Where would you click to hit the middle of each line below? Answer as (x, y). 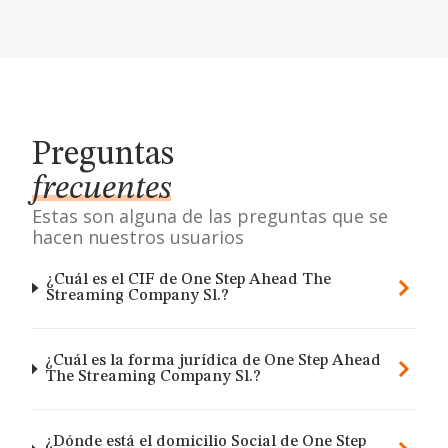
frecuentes (101, 189)
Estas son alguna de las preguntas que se (210, 216)
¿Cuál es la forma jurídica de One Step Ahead (212, 361)
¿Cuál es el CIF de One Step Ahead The (189, 280)
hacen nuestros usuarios (138, 237)
